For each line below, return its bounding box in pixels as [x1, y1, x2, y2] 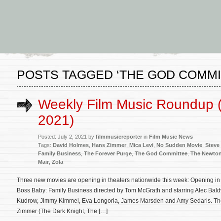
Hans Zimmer [92, 142, 126, 148]
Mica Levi [129, 142, 153, 148]
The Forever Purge [84, 150, 132, 156]
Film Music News [149, 134, 193, 140]
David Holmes [53, 142, 89, 148]
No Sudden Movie [156, 142, 202, 148]
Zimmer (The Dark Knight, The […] [17, 208, 108, 215]
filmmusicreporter [96, 134, 142, 140]
